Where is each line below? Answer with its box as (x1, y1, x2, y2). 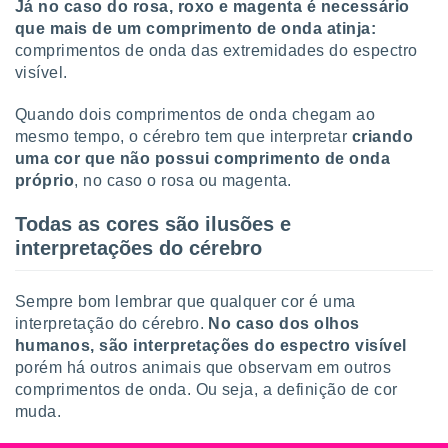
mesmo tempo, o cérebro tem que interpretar (15, 128, 348, 145)
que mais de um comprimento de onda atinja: (15, 20, 377, 37)
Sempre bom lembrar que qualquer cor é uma (15, 293, 356, 310)
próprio (15, 172, 75, 189)
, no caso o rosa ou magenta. (74, 172, 292, 189)
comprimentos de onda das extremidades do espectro (15, 42, 418, 59)
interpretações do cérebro (15, 237, 262, 259)
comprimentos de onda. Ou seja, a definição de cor (15, 381, 398, 398)
